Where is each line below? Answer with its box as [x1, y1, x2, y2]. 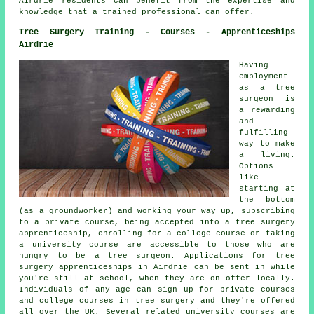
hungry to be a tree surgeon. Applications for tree [19, 252, 295, 261]
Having [239, 61, 269, 70]
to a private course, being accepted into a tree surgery [19, 218, 295, 227]
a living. [239, 151, 295, 160]
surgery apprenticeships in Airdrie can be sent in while [19, 263, 295, 272]
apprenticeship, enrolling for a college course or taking [19, 229, 295, 238]
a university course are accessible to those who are [19, 240, 295, 250]
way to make [239, 139, 295, 149]
